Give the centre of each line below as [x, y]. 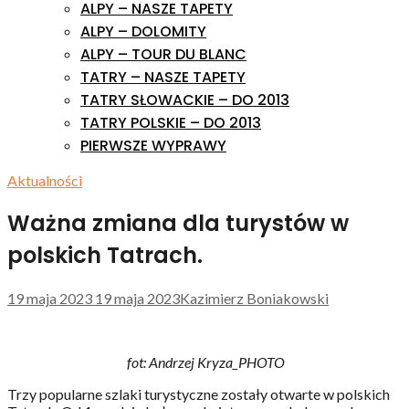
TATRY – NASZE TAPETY [163, 77]
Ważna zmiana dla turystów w [178, 223]
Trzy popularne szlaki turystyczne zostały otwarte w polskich [199, 393]
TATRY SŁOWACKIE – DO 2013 [185, 100]
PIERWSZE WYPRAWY [153, 146]
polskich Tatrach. [105, 255]
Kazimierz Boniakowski [254, 298]
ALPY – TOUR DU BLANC [163, 54]
